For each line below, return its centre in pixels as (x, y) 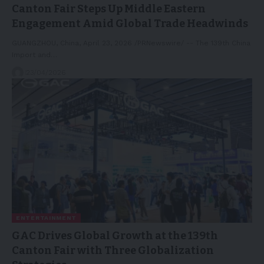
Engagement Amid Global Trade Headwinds (130, 24)
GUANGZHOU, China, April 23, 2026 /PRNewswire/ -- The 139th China (131, 43)
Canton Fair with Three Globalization (113, 250)
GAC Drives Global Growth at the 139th (115, 235)
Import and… (34, 55)
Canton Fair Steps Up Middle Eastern (109, 9)
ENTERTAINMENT (47, 217)
